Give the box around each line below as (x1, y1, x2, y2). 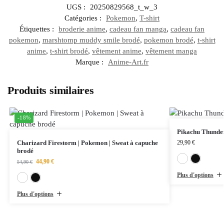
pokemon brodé (143, 36, 193, 44)
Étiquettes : (19, 25, 56, 33)
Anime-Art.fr (108, 58, 148, 66)
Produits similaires (7, 84, 94, 97)
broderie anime (58, 25, 105, 33)
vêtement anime (92, 47, 141, 55)
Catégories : (64, 14, 103, 22)
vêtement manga (145, 47, 197, 55)
